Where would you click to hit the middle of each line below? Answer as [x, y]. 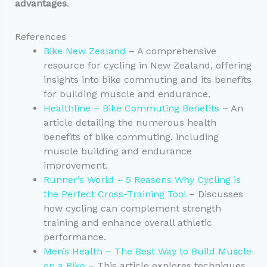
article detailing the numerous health [130, 122]
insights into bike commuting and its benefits [147, 79]
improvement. [75, 165]
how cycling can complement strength [132, 208]
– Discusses [214, 194]
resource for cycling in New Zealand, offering [147, 65]
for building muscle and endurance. [127, 94]
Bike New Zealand [84, 51]
